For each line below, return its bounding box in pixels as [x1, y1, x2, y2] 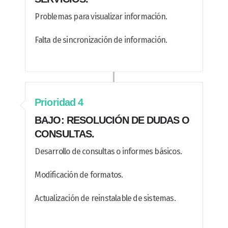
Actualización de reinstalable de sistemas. [35, 193, 176, 204]
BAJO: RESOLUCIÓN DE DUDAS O [35, 115, 190, 126]
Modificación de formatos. [35, 170, 123, 180]
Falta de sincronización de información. [35, 35, 167, 45]
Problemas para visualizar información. [35, 12, 167, 22]
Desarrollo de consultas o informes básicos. [35, 147, 182, 157]
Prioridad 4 [35, 97, 83, 108]
